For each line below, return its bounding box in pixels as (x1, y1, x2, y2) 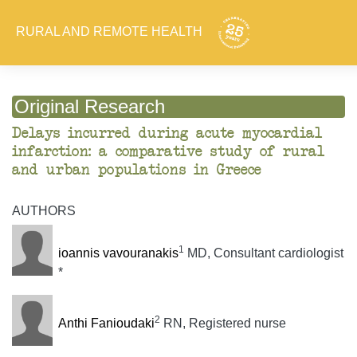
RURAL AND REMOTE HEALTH (16, 25, 206, 39)
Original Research (14, 96, 166, 118)
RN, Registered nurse (159, 316, 286, 331)
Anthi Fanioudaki (57, 316, 155, 331)
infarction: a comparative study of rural (12, 144, 324, 160)
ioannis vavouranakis (57, 246, 178, 261)
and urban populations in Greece (12, 163, 261, 178)
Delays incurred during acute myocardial (12, 126, 322, 142)
